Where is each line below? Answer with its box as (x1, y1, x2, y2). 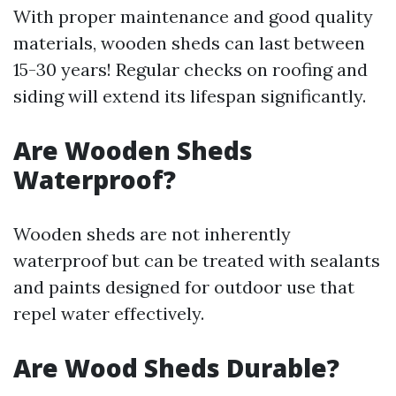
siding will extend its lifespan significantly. (13, 85, 366, 107)
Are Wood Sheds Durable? (13, 351, 339, 385)
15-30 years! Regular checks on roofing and (13, 58, 368, 80)
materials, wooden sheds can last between (13, 32, 365, 54)
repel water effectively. (13, 302, 204, 324)
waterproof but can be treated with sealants (13, 249, 380, 271)
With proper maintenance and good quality (13, 5, 373, 27)
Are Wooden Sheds (13, 133, 253, 167)
